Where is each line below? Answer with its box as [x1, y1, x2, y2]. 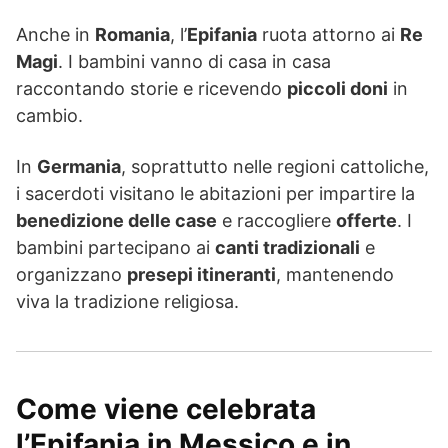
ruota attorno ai [257, 24, 400, 46]
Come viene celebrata [16, 392, 316, 427]
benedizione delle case [16, 210, 217, 232]
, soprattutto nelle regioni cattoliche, [121, 156, 429, 178]
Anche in [16, 24, 95, 46]
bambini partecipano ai [16, 237, 215, 259]
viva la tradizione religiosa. [16, 291, 239, 313]
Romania [95, 24, 170, 46]
